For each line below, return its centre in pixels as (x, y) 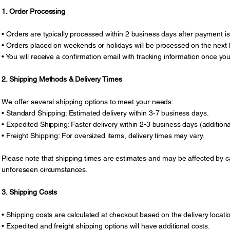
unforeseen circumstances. (45, 170)
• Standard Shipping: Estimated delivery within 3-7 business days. (105, 113)
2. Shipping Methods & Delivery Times (62, 79)
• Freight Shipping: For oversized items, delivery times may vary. (103, 136)
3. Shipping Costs (30, 192)
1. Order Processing (33, 12)
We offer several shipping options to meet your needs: (88, 102)
